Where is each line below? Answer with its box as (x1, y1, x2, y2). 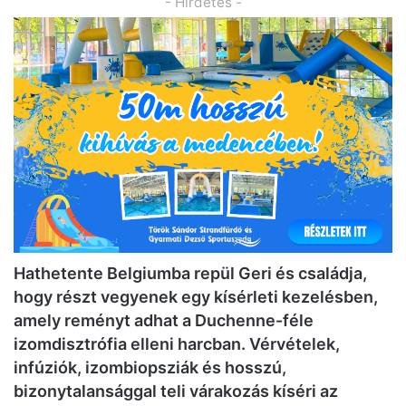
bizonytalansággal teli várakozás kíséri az (14, 382, 338, 401)
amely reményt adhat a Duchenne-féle (14, 311, 314, 331)
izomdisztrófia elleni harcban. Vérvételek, (14, 334, 340, 354)
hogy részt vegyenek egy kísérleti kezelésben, (14, 287, 378, 307)
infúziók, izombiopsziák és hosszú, (14, 358, 286, 378)
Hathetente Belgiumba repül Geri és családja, (14, 264, 367, 284)
